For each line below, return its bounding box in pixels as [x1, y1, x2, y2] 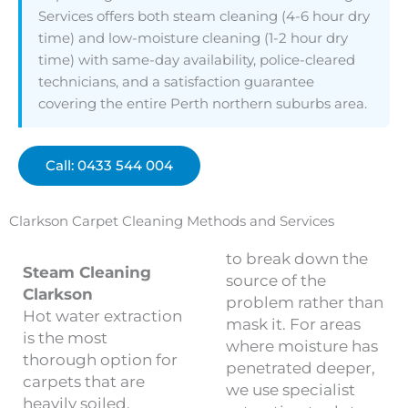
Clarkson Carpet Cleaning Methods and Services [9, 213, 334, 229]
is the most [23, 329, 107, 347]
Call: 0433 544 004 [46, 158, 173, 174]
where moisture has [225, 337, 378, 355]
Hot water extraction [23, 307, 182, 325]
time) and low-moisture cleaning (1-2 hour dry [38, 29, 348, 46]
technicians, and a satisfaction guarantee [38, 73, 314, 90]
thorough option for [23, 351, 178, 369]
